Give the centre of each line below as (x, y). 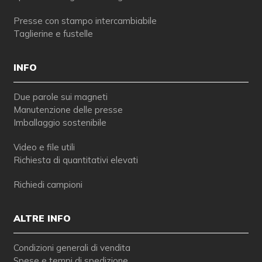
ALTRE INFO (42, 218)
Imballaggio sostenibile (60, 123)
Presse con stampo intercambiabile (85, 21)
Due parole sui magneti (60, 97)
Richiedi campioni (48, 185)
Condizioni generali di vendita (72, 248)
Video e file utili (44, 147)
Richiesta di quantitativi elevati (75, 160)
